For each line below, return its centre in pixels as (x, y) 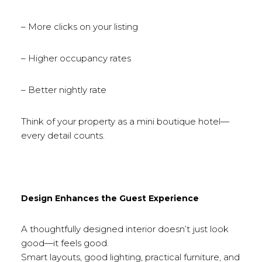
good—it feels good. (65, 243)
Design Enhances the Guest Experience (110, 198)
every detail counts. (63, 135)
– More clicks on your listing (79, 27)
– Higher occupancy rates (76, 58)
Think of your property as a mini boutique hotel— (125, 121)
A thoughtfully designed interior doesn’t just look (125, 229)
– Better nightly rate (63, 90)
